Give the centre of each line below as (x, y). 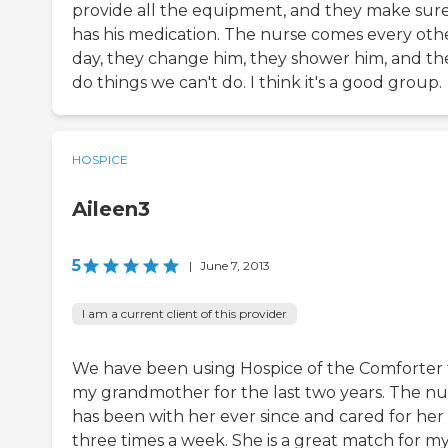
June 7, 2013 (235, 266)
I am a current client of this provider (184, 314)
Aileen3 (111, 209)
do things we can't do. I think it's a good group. (257, 83)
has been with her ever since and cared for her (258, 417)
